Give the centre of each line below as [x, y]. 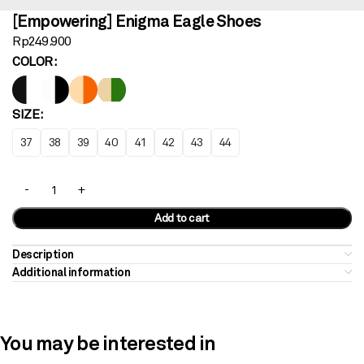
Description [43, 254]
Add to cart [182, 217]
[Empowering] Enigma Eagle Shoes [137, 21]
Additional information [71, 272]
